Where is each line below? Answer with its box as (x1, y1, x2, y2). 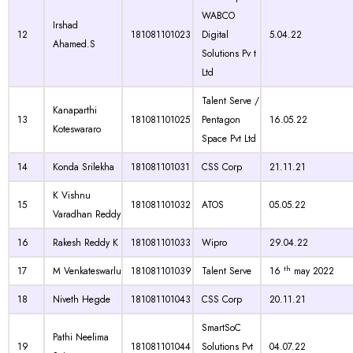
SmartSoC (202, 321, 241, 335)
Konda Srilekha (53, 160, 114, 174)
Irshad (53, 18, 78, 32)
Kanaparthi (53, 103, 97, 117)
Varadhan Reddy (53, 207, 121, 221)
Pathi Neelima (53, 330, 109, 344)
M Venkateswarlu (53, 264, 121, 278)
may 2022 (291, 264, 334, 278)
